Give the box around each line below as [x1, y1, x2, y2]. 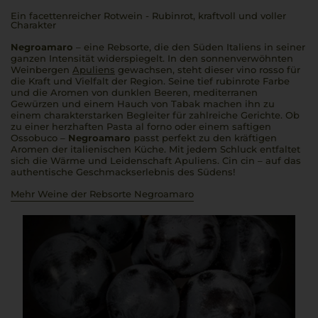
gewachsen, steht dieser [115, 64, 236, 75]
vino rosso [236, 64, 284, 75]
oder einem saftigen [172, 121, 271, 132]
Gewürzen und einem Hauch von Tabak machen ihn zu [11, 98, 275, 109]
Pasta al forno [106, 121, 172, 132]
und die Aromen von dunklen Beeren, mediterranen [11, 87, 258, 98]
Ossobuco [11, 132, 57, 143]
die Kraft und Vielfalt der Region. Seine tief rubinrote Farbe [11, 75, 290, 87]
